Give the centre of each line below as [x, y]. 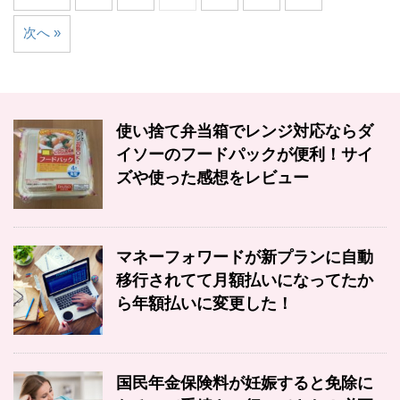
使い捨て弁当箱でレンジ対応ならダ [245, 131]
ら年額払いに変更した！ [204, 303]
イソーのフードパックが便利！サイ [245, 154]
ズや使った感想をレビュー [212, 177]
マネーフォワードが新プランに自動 [245, 257]
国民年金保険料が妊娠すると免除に [245, 383]
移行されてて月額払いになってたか [245, 280]
